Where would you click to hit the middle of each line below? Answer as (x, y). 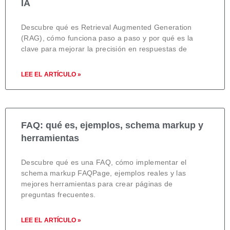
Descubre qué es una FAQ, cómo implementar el (104, 162)
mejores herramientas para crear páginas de (97, 184)
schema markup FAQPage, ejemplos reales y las (104, 173)
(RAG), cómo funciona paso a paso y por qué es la (107, 38)
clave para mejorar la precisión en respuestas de (104, 49)
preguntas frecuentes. (59, 194)
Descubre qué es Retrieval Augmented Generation (107, 27)
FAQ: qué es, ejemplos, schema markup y (112, 125)
